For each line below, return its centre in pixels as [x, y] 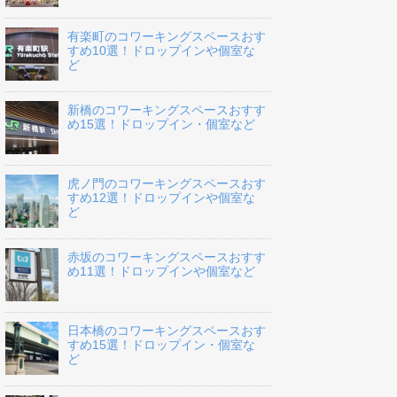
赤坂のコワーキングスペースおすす [167, 257]
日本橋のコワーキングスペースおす [167, 331]
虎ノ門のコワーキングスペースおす [167, 184]
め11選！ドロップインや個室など [161, 272]
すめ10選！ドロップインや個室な [161, 51]
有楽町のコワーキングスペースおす [167, 37]
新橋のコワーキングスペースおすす [167, 110]
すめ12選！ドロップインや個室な [161, 198]
